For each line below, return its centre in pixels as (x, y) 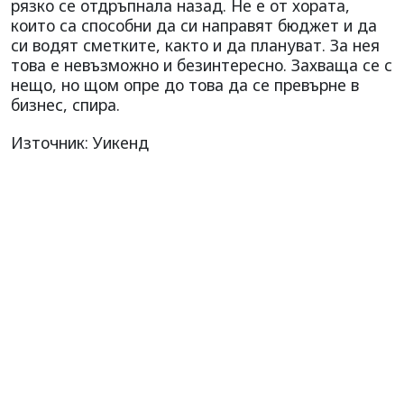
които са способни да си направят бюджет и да (194, 25)
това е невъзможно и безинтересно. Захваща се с (202, 64)
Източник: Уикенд (80, 142)
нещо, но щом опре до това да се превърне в (185, 84)
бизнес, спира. (65, 104)
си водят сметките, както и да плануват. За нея (195, 45)
